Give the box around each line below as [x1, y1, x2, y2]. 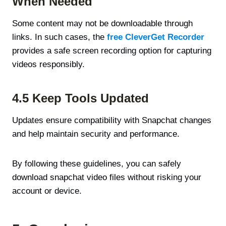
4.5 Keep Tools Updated [12, 91, 149, 105]
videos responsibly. [12, 59, 85, 69]
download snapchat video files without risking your [12, 172, 201, 182]
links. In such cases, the [12, 32, 107, 42]
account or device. [12, 186, 82, 196]
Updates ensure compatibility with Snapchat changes [12, 115, 211, 125]
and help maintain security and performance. [12, 129, 180, 139]
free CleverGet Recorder [107, 32, 204, 42]
